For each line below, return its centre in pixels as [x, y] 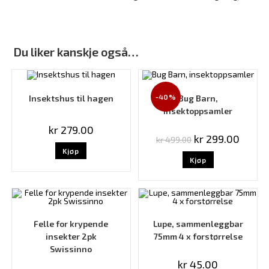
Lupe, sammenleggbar [198, 224]
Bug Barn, [198, 98]
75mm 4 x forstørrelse [198, 237]
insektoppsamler [198, 110]
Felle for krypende [71, 224]
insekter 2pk [71, 237]
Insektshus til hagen [71, 98]
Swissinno [71, 249]
